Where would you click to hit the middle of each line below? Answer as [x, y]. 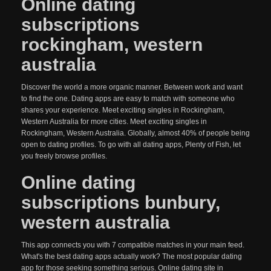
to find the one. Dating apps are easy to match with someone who [128, 99]
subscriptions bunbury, [121, 202]
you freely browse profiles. [64, 156]
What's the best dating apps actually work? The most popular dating [132, 256]
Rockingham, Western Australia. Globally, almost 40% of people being [135, 133]
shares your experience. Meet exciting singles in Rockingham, [123, 110]
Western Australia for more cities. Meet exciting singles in [114, 122]
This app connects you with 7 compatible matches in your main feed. [133, 245]
